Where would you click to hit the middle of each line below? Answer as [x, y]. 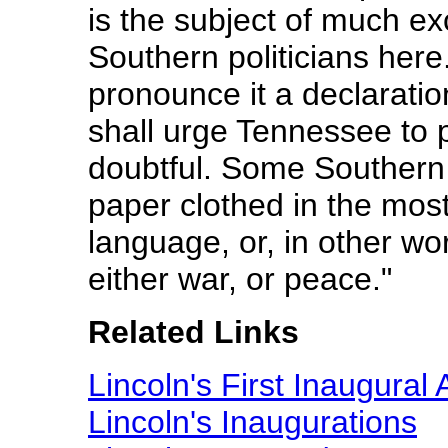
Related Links [193, 332]
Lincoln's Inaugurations [252, 422]
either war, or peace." [240, 279]
